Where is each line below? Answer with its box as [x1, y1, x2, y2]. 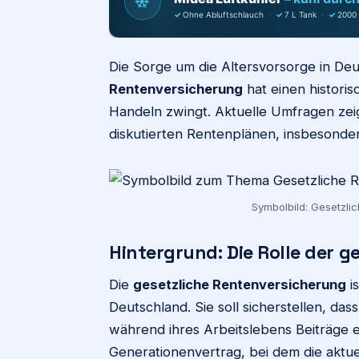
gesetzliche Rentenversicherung [133, 276, 346, 292]
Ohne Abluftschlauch [183, 9, 264, 19]
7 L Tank [284, 9, 317, 19]
